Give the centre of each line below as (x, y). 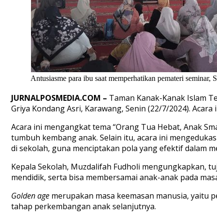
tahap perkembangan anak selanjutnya (83, 207)
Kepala (24, 167)
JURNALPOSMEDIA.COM (56, 98)
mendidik (28, 178)
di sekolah (30, 148)
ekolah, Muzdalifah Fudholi (91, 167)
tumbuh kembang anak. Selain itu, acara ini (89, 138)
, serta (55, 178)
